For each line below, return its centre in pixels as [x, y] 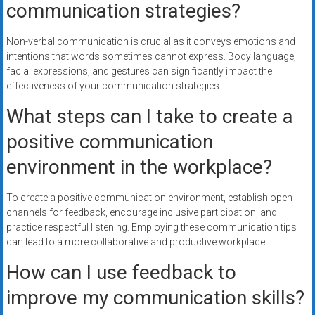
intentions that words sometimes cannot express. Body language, [151, 57]
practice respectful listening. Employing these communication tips [151, 227]
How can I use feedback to [121, 273]
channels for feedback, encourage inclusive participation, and [141, 213]
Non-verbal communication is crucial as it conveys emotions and [150, 42]
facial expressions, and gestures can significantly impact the [139, 71]
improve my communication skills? [155, 298]
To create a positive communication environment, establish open [149, 198]
